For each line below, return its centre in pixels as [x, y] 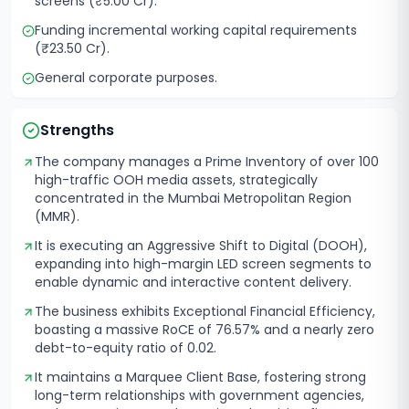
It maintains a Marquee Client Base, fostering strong [200, 377]
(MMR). [57, 216]
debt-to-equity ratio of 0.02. [126, 348]
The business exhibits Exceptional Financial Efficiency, [205, 311]
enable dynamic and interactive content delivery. [193, 282]
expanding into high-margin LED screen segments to [203, 264]
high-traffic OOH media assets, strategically [176, 180]
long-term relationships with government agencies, [199, 395]
